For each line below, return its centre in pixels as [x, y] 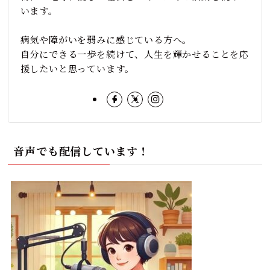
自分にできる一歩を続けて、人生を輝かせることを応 [134, 54]
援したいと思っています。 [77, 68]
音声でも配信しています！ [82, 150]
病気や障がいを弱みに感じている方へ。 [106, 39]
